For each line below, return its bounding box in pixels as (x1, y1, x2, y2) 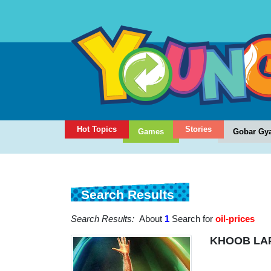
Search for (169, 214, 215, 224)
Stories (185, 125, 212, 134)
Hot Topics (77, 125, 117, 134)
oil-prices (215, 214, 255, 224)
